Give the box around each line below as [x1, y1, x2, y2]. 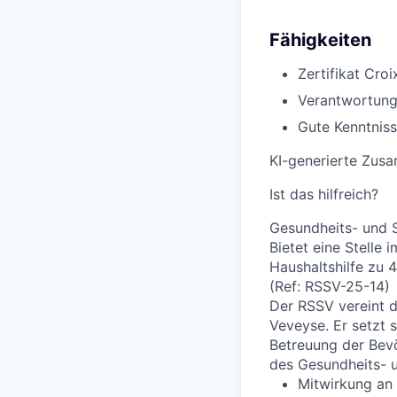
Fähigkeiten [269, 29, 371, 51]
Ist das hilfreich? [269, 185, 378, 204]
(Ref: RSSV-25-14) [269, 277, 390, 296]
